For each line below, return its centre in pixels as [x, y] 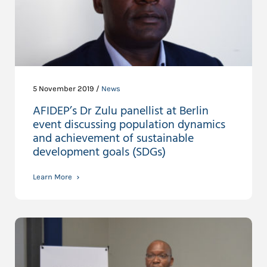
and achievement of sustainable [113, 139]
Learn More [52, 176]
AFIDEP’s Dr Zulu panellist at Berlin [121, 111]
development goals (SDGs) [99, 152]
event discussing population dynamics [129, 125]
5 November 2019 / [67, 88]
